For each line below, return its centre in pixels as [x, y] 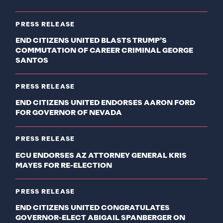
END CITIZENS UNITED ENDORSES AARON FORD [106, 103]
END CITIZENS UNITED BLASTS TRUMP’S [91, 41]
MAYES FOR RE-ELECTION [64, 166]
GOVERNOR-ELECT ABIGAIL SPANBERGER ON [101, 218]
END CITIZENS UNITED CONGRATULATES [93, 208]
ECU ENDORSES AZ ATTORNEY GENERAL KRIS [101, 156]
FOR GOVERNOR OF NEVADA [69, 113]
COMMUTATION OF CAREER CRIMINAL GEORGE [105, 51]
